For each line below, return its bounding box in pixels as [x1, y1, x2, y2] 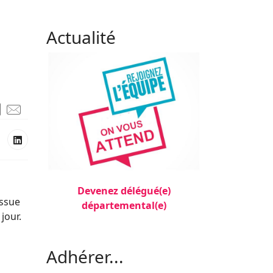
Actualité [46, 26, 116, 49]
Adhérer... [46, 245, 124, 269]
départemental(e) [82, 199, 166, 213]
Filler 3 [46, 223, 76, 237]
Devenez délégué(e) [77, 184, 171, 198]
